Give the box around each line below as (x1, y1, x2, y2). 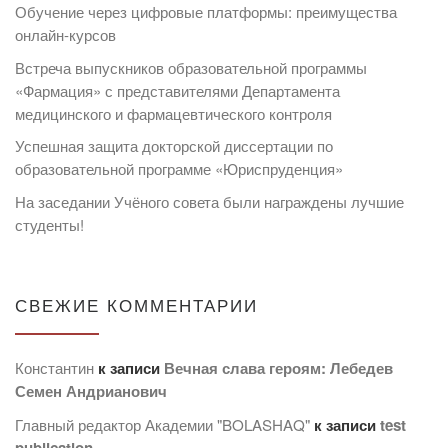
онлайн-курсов (15, 24, 116, 46)
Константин (15, 357, 94, 379)
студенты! (15, 213, 84, 235)
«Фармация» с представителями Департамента (15, 79, 340, 101)
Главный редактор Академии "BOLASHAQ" (15, 413, 310, 435)
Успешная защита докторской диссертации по (15, 135, 333, 157)
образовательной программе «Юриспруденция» (15, 158, 343, 180)
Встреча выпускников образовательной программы (15, 56, 367, 78)
